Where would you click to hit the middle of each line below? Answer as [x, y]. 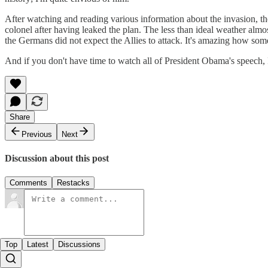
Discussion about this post [57, 159]
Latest [38, 245]
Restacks [73, 183]
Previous [37, 134]
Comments [28, 183]
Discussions [79, 245]
